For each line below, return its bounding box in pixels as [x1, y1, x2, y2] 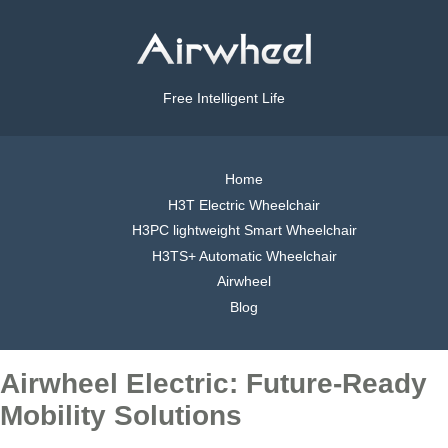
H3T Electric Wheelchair [168, 196, 320, 213]
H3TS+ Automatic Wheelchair [151, 247, 337, 264]
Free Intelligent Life [163, 90, 285, 107]
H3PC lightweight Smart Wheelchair [131, 222, 357, 239]
